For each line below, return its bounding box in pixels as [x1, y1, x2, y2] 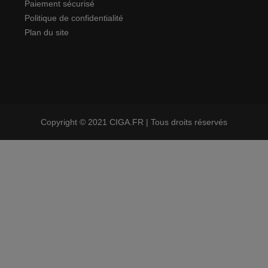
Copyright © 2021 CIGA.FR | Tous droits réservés [41, 117, 227, 127]
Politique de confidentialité [24, 13, 123, 23]
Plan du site [24, 28, 69, 37]
